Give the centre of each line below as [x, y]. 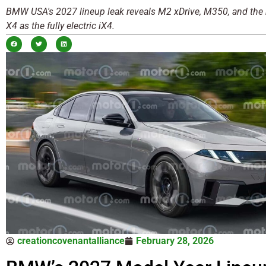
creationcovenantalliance [71, 240]
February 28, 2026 [175, 240]
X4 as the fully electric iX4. [60, 26]
